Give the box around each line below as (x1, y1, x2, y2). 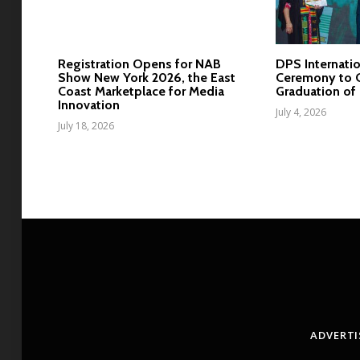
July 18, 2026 (58, 118, 114, 133)
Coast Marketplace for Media (58, 83, 224, 99)
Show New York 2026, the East (58, 69, 235, 85)
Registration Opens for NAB (58, 55, 221, 72)
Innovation (58, 96, 120, 112)
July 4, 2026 (276, 104, 327, 119)
